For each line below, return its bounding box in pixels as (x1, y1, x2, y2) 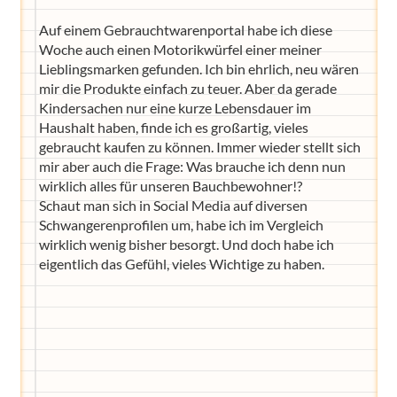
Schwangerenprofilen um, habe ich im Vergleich (38, 216, 323, 234)
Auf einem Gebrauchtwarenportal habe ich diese (38, 21, 332, 39)
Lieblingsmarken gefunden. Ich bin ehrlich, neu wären (38, 60, 359, 78)
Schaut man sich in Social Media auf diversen (38, 197, 307, 214)
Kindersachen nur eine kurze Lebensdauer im (38, 99, 311, 117)
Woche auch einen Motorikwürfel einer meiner (38, 41, 322, 58)
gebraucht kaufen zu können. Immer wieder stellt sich (38, 138, 361, 156)
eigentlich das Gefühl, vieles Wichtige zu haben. (38, 255, 324, 273)
